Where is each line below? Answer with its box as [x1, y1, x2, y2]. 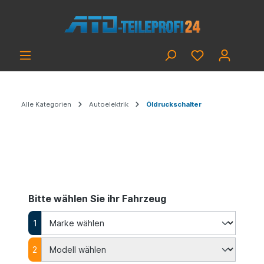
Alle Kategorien [21, 100, 71, 108]
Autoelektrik [89, 100, 128, 108]
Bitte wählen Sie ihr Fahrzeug [28, 193, 166, 204]
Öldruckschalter [146, 100, 202, 108]
